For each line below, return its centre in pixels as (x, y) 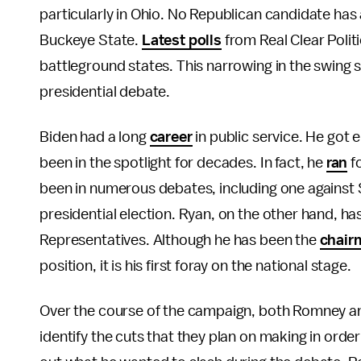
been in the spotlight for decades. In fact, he (183, 163)
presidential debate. (105, 92)
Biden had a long (95, 137)
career (171, 137)
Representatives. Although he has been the (180, 240)
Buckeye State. (91, 40)
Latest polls (181, 40)
